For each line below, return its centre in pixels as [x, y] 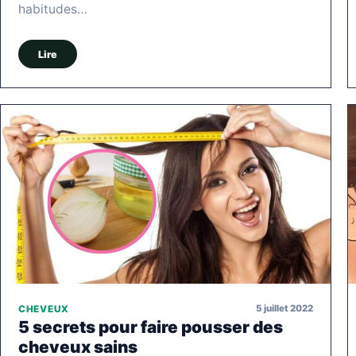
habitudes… [53, 10]
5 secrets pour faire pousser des [151, 327]
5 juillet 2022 [284, 309]
